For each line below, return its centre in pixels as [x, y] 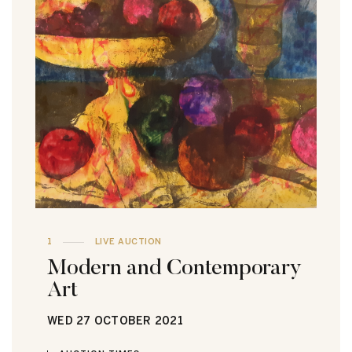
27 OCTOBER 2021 [128, 321]
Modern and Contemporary [174, 267]
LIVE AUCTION [127, 242]
